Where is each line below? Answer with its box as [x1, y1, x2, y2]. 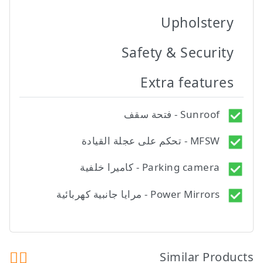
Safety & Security [121, 42, 234, 62]
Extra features [140, 72, 234, 92]
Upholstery [161, 12, 234, 32]
